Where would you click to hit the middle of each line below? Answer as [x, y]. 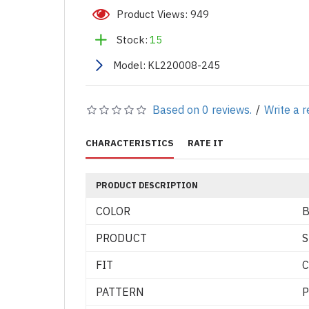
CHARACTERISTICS [129, 143]
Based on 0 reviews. [202, 110]
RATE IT [205, 143]
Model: [129, 65]
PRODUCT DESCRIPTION [147, 186]
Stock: [132, 39]
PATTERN [120, 292]
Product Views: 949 [162, 14]
